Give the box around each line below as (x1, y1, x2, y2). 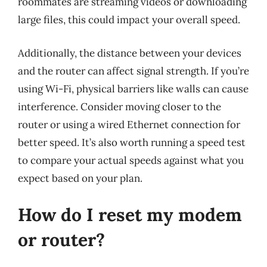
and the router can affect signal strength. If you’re (18, 64, 249, 77)
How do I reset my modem (18, 203, 242, 226)
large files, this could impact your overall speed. (18, 13, 240, 26)
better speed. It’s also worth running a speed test (18, 135, 246, 149)
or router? (18, 228, 105, 251)
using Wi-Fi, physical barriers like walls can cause (18, 82, 249, 95)
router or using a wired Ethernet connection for (18, 117, 240, 131)
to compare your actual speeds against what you (18, 153, 244, 167)
